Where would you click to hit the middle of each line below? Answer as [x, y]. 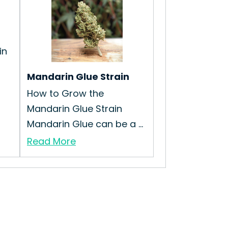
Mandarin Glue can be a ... [85, 124]
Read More [51, 141]
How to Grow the [65, 93]
